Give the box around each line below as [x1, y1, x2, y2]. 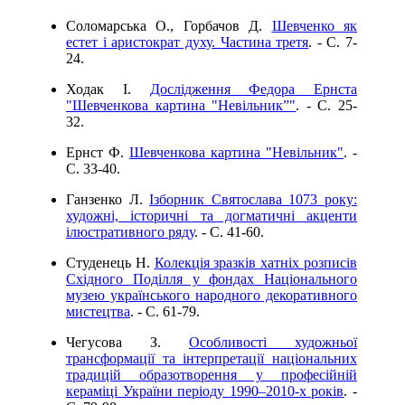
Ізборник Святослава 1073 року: [149, 192, 358, 207]
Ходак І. [66, 81, 150, 97]
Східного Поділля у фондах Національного [66, 271, 357, 287]
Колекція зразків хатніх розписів [154, 255, 358, 270]
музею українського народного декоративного [66, 287, 357, 303]
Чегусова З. [66, 334, 189, 350]
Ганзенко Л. [66, 192, 150, 207]
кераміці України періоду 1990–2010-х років [66, 383, 344, 399]
